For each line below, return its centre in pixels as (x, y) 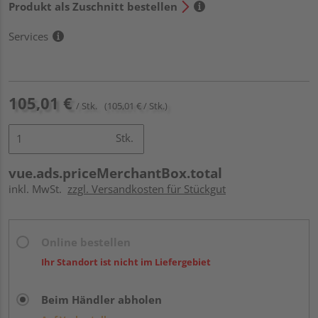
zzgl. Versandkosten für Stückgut (147, 188)
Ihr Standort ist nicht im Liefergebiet (126, 262)
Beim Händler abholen (102, 299)
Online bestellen (86, 242)
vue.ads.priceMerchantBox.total (115, 173)
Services (28, 36)
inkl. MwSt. (38, 188)
